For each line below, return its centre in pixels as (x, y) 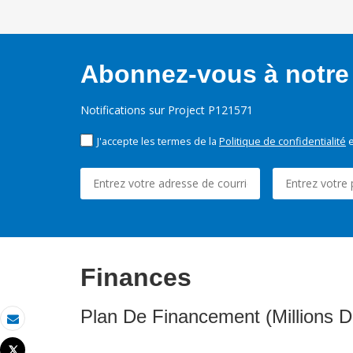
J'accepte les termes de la (158, 141)
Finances (136, 278)
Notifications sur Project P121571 (167, 110)
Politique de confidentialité (282, 141)
